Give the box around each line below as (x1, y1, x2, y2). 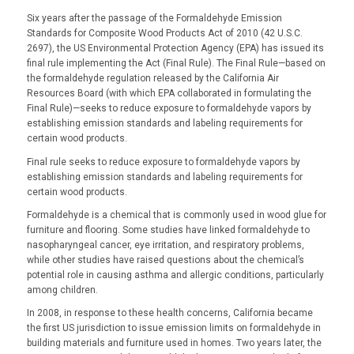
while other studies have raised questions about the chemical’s (26, 254, 304, 265)
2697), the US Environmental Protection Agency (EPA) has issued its (26, 43, 324, 55)
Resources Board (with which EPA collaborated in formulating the (26, 88, 311, 100)
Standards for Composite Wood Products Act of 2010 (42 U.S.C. (26, 28, 303, 40)
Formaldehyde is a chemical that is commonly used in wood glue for (26, 209, 326, 220)
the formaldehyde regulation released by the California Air (26, 73, 279, 85)
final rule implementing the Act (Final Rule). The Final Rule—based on (26, 58, 326, 70)
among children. (26, 284, 98, 296)
